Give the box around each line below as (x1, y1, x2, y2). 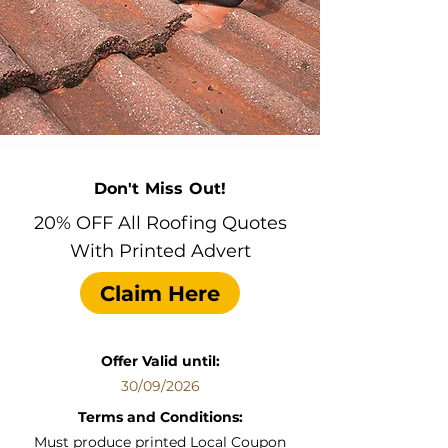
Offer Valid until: (100, 352, 220, 370)
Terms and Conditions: (77, 408, 243, 426)
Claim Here (100, 280, 220, 306)
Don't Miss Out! (93, 179, 227, 198)
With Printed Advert (69, 240, 251, 262)
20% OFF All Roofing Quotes (33, 212, 287, 234)
